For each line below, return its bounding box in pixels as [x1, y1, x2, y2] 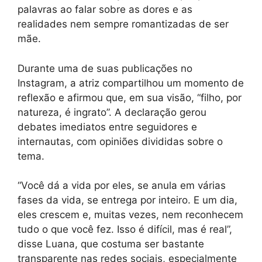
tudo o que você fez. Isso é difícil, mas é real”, [18, 223, 232, 236]
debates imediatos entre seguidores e [18, 120, 197, 133]
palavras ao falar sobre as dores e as [18, 4, 192, 16]
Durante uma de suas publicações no [18, 62, 192, 74]
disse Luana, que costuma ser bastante [18, 238, 204, 250]
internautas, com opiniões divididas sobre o [18, 135, 223, 147]
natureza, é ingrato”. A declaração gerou [18, 106, 206, 118]
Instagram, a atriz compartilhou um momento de [18, 77, 244, 89]
